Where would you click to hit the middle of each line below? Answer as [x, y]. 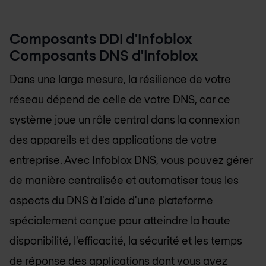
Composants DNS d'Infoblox [104, 55]
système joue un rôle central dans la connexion [125, 119]
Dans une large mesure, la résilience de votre [120, 79]
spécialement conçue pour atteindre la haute [120, 220]
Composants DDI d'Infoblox [101, 39]
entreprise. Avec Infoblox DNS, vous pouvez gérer [131, 159]
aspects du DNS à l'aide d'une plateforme [111, 200]
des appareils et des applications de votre [113, 139]
